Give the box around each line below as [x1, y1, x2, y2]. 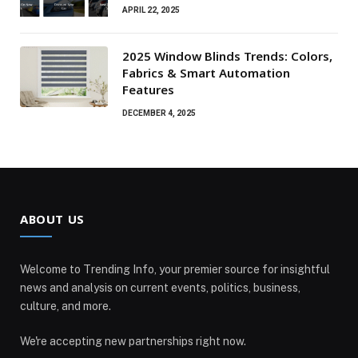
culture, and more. [20, 300, 111, 313]
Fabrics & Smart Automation [122, 65, 290, 82]
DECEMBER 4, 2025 [122, 109, 196, 118]
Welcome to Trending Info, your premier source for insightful [20, 263, 330, 276]
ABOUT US [20, 211, 85, 228]
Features [122, 82, 174, 98]
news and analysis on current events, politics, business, [20, 281, 300, 295]
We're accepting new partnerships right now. [20, 335, 246, 348]
